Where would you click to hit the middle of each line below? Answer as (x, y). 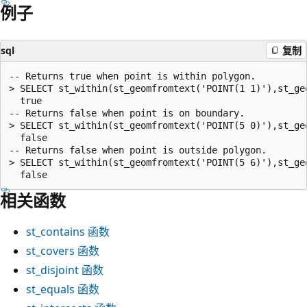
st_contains (56, 231)
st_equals (50, 289)
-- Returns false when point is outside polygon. (138, 150)
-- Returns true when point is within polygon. (132, 76)
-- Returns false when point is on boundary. (127, 113)
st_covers (50, 250)
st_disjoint (52, 270)
